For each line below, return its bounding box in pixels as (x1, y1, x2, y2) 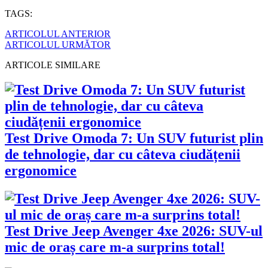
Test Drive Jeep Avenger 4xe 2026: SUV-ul (5, 223, 263, 239)
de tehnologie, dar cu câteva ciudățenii (5, 147, 240, 163)
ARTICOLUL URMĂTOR (5, 39, 111, 50)
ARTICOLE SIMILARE (5, 59, 100, 70)
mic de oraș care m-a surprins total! (5, 239, 225, 255)
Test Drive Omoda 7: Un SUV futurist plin (5, 130, 263, 147)
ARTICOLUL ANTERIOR (5, 28, 111, 39)
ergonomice (5, 163, 77, 179)
